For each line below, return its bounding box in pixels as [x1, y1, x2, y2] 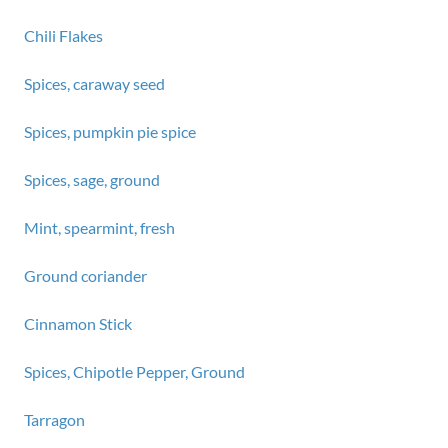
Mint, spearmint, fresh [24, 218, 175, 237]
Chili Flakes [24, 26, 103, 45]
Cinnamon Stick [24, 314, 132, 333]
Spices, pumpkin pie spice [24, 122, 196, 141]
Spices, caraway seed [24, 74, 165, 93]
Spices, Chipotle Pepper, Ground [24, 362, 245, 381]
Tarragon [24, 410, 85, 429]
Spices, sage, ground [24, 170, 160, 189]
